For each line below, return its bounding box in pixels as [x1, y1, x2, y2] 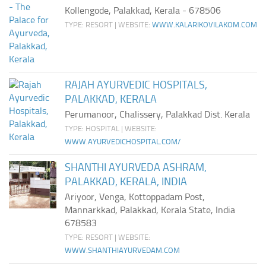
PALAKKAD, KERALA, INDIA [65, 175, 187, 188]
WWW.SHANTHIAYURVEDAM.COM [65, 246, 180, 255]
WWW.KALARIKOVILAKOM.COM [152, 20, 257, 29]
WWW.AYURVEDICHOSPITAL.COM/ [65, 137, 180, 146]
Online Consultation [12, 43, 87, 54]
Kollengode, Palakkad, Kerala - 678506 [65, 5, 221, 16]
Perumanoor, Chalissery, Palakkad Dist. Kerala [65, 109, 250, 120]
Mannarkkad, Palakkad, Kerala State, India [65, 204, 235, 216]
